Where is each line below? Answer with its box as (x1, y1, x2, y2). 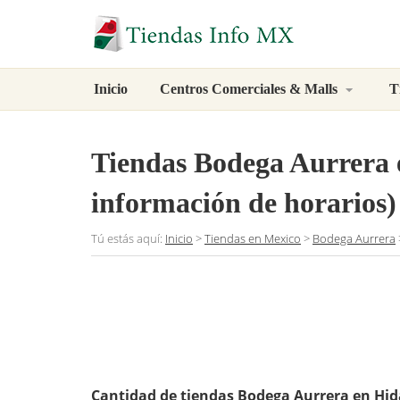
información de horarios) (91, 187, 396, 220)
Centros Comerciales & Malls (160, 81, 341, 96)
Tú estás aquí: (91, 230, 165, 247)
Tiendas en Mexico (204, 230, 301, 247)
